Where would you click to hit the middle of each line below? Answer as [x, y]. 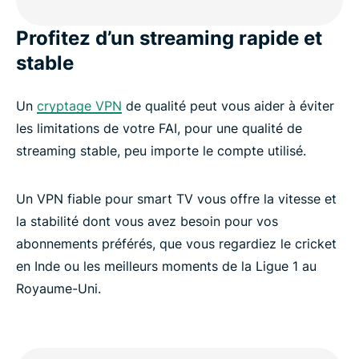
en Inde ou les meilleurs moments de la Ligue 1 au [166, 266]
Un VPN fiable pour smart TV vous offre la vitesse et [176, 199]
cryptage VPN [79, 106]
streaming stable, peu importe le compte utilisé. [161, 151]
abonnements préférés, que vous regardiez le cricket [176, 244]
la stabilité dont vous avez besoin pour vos [147, 222]
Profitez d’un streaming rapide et [169, 38]
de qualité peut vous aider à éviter [228, 106]
